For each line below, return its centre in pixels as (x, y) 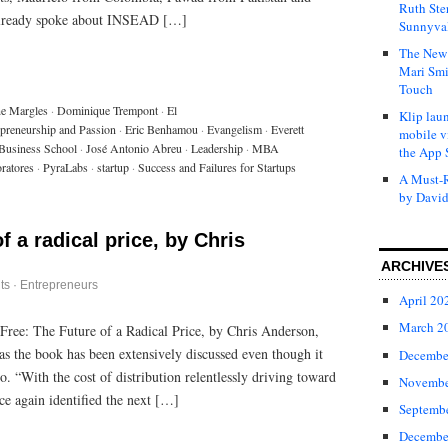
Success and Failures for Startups (217, 166)
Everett (287, 128)
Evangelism (234, 128)
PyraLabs (65, 166)
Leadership (217, 147)
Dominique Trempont (107, 109)
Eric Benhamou (161, 128)
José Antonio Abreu (134, 147)
